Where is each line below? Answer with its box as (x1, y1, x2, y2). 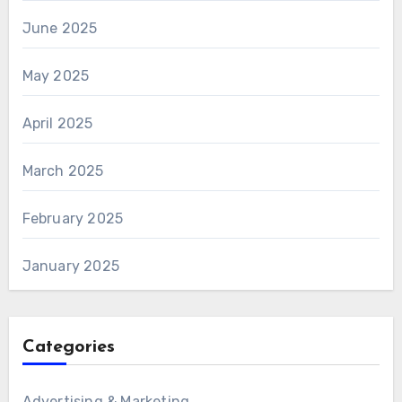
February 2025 (22, 210, 124, 228)
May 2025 (22, 67, 90, 85)
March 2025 (22, 162, 104, 180)
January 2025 (22, 258, 119, 275)
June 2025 (22, 20, 98, 38)
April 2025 (22, 115, 93, 133)
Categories (22, 338, 115, 357)
